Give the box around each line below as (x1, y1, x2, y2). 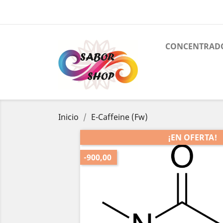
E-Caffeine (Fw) (91, 111, 148, 123)
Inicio (58, 111, 79, 123)
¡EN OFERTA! (168, 132, 217, 143)
